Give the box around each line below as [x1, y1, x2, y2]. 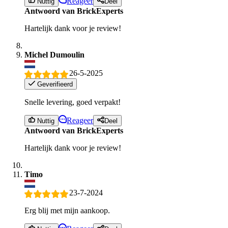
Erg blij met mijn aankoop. [24, 206, 110, 215]
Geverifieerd [35, 80, 73, 88]
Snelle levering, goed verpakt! [24, 97, 121, 106]
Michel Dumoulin [24, 50, 84, 60]
